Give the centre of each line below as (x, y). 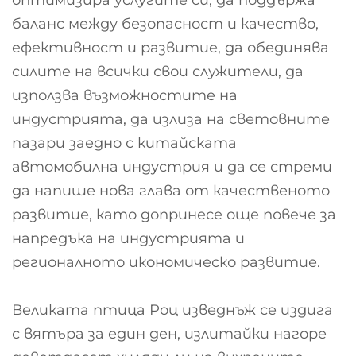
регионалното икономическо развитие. (166, 262)
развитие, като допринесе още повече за (174, 214)
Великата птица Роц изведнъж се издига (172, 310)
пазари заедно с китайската (124, 143)
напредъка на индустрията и (128, 238)
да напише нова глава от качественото (171, 190)
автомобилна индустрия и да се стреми (172, 166)
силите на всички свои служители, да (158, 71)
